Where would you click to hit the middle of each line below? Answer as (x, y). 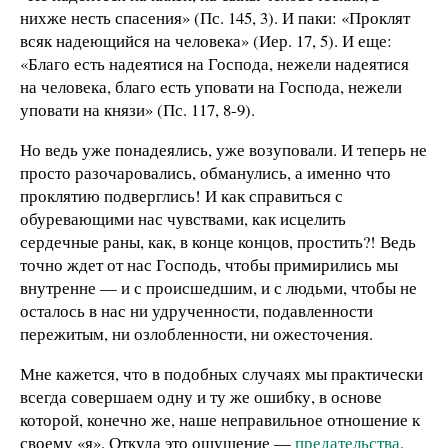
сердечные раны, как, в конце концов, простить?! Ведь (218, 241)
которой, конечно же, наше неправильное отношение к (220, 419)
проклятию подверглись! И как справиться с (181, 195)
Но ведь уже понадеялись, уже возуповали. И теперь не (223, 149)
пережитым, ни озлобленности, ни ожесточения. (196, 333)
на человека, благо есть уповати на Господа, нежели (211, 87)
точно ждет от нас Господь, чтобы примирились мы (209, 264)
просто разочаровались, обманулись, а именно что (205, 172)
